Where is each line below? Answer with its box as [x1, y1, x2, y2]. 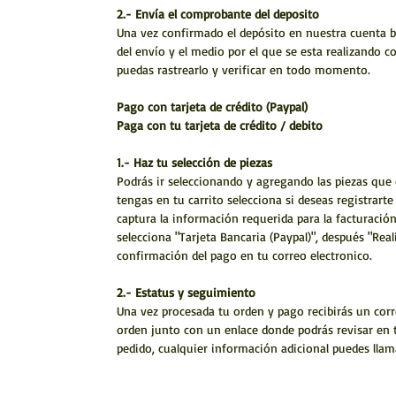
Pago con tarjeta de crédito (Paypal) [117, 99, 312, 115]
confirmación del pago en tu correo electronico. [117, 247, 372, 263]
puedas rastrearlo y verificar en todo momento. [117, 62, 370, 78]
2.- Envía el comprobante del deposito [117, 6, 319, 22]
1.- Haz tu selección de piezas [117, 155, 272, 171]
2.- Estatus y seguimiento [117, 285, 255, 301]
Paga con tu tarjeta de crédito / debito [117, 118, 323, 133]
